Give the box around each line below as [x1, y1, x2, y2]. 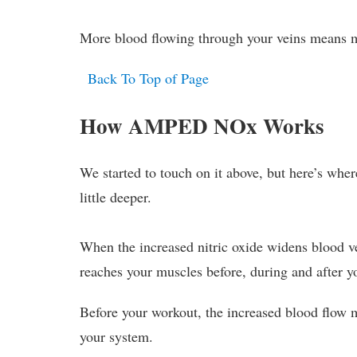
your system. [80, 326, 154, 346]
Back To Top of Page [88, 68, 210, 88]
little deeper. [80, 186, 152, 206]
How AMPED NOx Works [80, 109, 325, 141]
